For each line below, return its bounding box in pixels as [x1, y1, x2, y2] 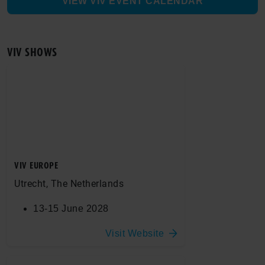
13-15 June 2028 [33, 203, 109, 214]
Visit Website [105, 228, 164, 238]
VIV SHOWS [7, 45, 57, 59]
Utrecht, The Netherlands [14, 177, 124, 189]
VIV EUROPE [14, 160, 58, 171]
